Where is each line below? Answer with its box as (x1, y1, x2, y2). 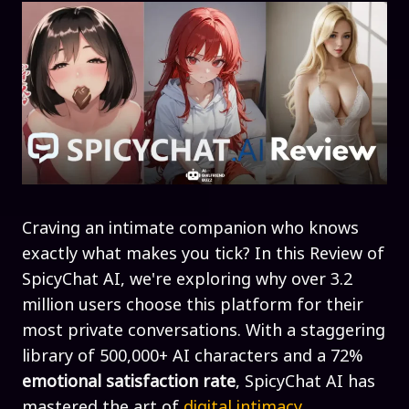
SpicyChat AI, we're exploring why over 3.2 (22, 266, 352, 290)
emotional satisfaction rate (22, 368, 236, 393)
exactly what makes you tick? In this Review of (22, 240, 384, 265)
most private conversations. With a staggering (22, 317, 385, 341)
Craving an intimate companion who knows (22, 215, 359, 239)
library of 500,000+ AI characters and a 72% (22, 342, 363, 367)
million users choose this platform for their (22, 291, 363, 316)
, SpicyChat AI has (236, 368, 375, 393)
